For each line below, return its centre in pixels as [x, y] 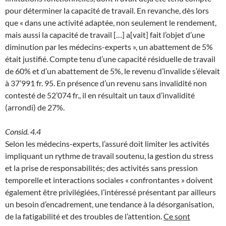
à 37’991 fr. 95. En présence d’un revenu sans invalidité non [106, 83]
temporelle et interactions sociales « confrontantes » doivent [109, 180]
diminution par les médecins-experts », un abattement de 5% [109, 46]
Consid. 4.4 [23, 131]
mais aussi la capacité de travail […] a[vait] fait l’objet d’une [105, 34]
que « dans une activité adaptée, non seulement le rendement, [111, 22]
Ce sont [177, 216]
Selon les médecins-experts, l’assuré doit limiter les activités [107, 143]
